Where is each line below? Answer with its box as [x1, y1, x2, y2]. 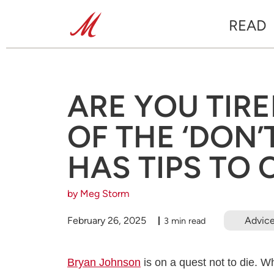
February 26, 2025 [67, 214, 146, 226]
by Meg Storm [67, 188, 130, 199]
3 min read [163, 215, 206, 226]
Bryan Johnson [67, 256, 141, 268]
